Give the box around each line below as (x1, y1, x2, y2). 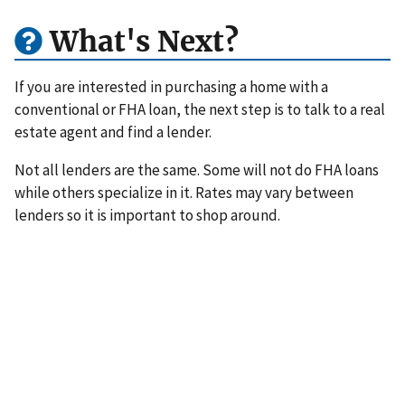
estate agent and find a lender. (14, 122, 212, 143)
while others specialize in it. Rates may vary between (14, 183, 353, 203)
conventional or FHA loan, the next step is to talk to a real (14, 99, 385, 120)
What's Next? (42, 24, 239, 61)
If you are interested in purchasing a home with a (14, 77, 328, 98)
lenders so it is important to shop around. (14, 205, 280, 226)
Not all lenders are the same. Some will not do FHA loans (14, 160, 379, 181)
